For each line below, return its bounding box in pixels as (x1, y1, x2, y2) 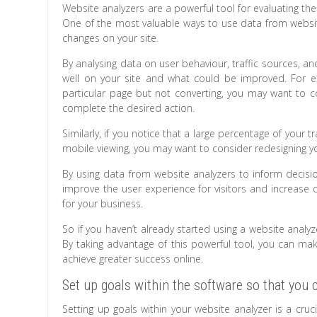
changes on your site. (62, 31, 159, 45)
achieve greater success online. (62, 252, 204, 266)
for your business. (62, 197, 144, 211)
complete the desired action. (62, 101, 195, 115)
